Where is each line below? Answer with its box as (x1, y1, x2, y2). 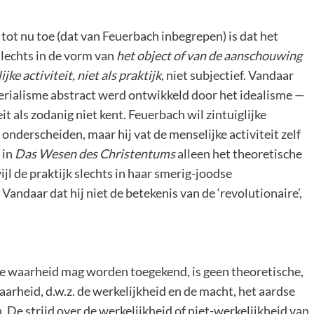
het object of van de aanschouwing (116, 48, 302, 64)
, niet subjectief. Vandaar (161, 67, 294, 83)
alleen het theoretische (175, 146, 302, 162)
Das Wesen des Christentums (15, 146, 175, 162)
